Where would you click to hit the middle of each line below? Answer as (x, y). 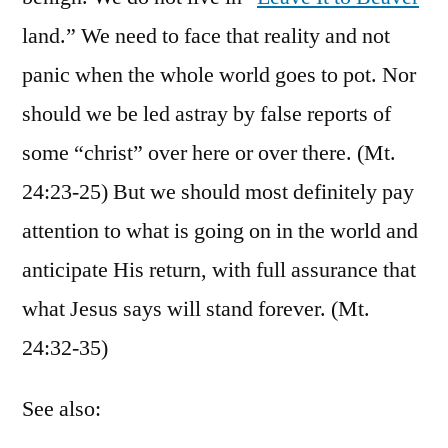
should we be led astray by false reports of (206, 113)
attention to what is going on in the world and (220, 230)
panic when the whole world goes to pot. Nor (219, 74)
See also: (61, 408)
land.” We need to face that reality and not (206, 35)
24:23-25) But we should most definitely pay (218, 191)
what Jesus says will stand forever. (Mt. (196, 308)
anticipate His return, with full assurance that (219, 269)
